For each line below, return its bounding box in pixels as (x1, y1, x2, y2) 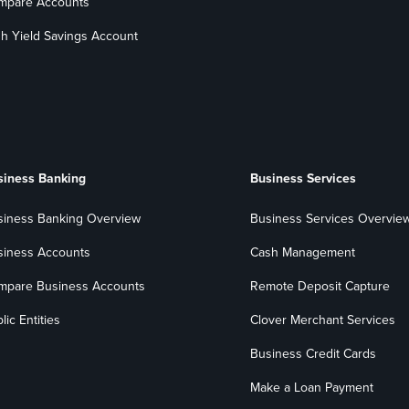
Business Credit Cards (249, 344, 376, 364)
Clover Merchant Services (249, 310, 395, 330)
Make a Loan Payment (249, 378, 373, 398)
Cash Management (249, 243, 355, 263)
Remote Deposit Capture (249, 277, 390, 297)
